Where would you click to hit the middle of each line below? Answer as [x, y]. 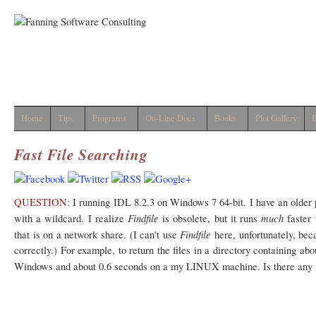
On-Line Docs [170, 118]
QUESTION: [42, 202]
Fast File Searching [81, 154]
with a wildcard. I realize [71, 218]
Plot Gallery [276, 118]
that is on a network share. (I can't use [97, 235]
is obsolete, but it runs [210, 218]
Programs [109, 118]
